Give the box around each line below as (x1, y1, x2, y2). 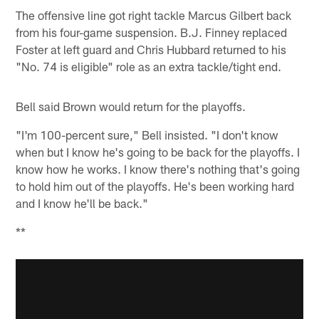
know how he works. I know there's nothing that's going (16, 162, 300, 177)
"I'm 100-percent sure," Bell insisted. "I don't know (16, 127, 279, 142)
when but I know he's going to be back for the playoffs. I (16, 145, 300, 159)
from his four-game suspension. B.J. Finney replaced (16, 25, 288, 40)
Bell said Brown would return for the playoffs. (16, 99, 246, 114)
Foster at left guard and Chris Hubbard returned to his (16, 42, 287, 57)
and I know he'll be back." (16, 196, 149, 211)
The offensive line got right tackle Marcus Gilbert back (16, 8, 292, 23)
